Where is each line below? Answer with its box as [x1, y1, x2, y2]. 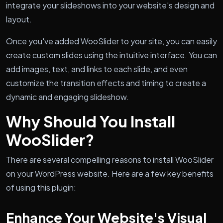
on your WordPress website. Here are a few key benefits [6, 168, 214, 179]
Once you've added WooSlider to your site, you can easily [6, 35, 217, 46]
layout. [6, 13, 32, 24]
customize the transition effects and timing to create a [6, 77, 206, 88]
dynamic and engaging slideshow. [6, 91, 129, 102]
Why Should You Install [6, 111, 175, 131]
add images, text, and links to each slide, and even [6, 63, 188, 74]
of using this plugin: [6, 182, 76, 193]
